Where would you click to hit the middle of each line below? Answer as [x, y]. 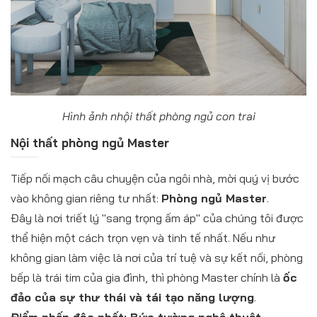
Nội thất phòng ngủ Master [90, 142]
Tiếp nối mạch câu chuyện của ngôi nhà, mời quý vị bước [155, 178]
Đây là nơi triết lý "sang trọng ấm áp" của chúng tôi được [157, 218]
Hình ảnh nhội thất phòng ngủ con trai [158, 116]
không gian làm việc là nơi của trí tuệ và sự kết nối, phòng [157, 257]
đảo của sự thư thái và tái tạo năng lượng [132, 297]
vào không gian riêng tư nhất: [86, 198]
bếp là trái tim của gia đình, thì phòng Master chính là [147, 277]
